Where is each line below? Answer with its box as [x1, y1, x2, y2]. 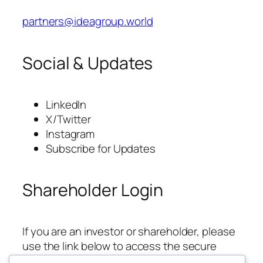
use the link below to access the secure [22, 238, 217, 254]
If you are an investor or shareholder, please [22, 223, 235, 239]
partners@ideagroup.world [22, 14, 153, 29]
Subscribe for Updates [46, 140, 156, 156]
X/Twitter [46, 111, 92, 127]
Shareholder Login [22, 178, 164, 201]
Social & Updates [22, 51, 153, 75]
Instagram [46, 126, 95, 141]
